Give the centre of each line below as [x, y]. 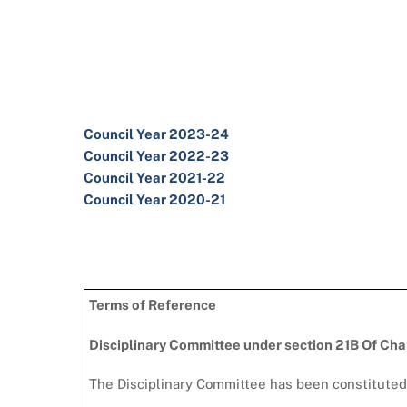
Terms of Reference [153, 305]
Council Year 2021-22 [154, 177]
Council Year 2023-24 [156, 134]
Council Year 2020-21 [154, 199]
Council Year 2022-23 [156, 155]
